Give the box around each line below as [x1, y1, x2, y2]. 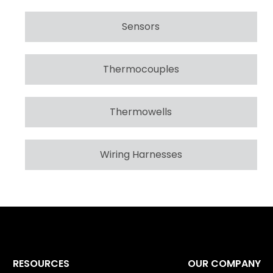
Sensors [122, 19, 160, 34]
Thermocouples [102, 62, 179, 76]
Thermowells [110, 104, 172, 119]
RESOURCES [13, 257, 70, 271]
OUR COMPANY [187, 257, 261, 271]
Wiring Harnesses [99, 147, 182, 161]
